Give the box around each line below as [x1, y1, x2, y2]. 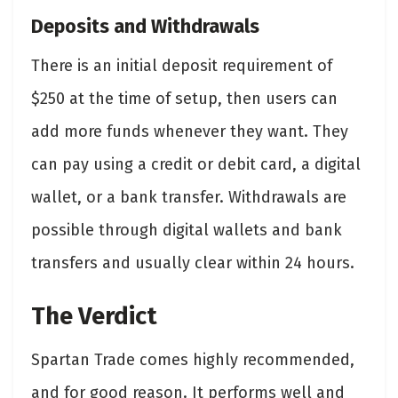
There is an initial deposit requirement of [31, 56, 332, 76]
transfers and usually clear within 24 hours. [31, 253, 359, 274]
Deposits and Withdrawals [31, 15, 264, 39]
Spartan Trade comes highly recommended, [31, 350, 354, 370]
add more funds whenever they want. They [31, 122, 348, 142]
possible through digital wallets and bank [31, 220, 342, 241]
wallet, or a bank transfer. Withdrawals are [31, 187, 346, 208]
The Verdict [31, 301, 163, 330]
